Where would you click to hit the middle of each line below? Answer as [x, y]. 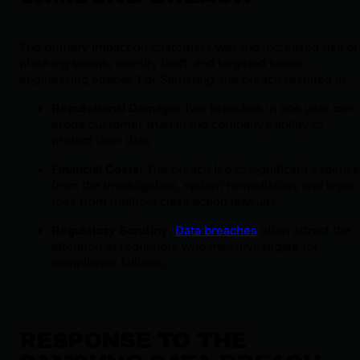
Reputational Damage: [116, 107]
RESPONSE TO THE [133, 341]
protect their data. [102, 139]
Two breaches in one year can [266, 107]
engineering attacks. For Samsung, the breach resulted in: [184, 78]
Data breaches [216, 229]
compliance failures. [109, 262]
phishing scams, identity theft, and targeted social [161, 62]
